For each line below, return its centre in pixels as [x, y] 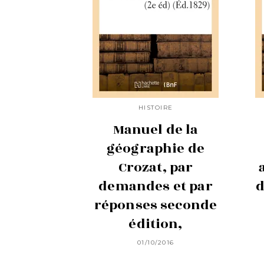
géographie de [156, 148]
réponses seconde [156, 205]
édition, [156, 224]
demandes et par [156, 186]
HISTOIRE [156, 108]
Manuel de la [156, 129]
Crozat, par [156, 167]
